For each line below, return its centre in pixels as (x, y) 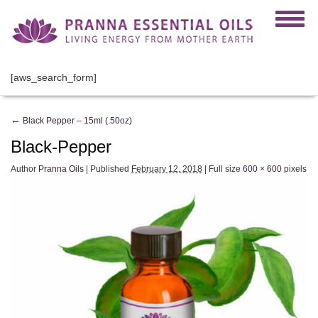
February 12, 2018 (167, 169)
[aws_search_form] (54, 77)
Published (110, 169)
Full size (225, 169)
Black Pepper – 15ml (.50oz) (76, 120)
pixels (294, 169)
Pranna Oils (61, 169)
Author (23, 169)
